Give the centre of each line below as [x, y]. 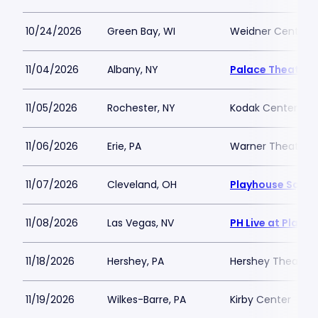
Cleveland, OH [142, 185]
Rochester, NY [141, 108]
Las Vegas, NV [141, 223]
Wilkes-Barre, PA [147, 300]
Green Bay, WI [141, 31]
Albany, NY [133, 70]
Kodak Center [264, 108]
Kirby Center [261, 300]
